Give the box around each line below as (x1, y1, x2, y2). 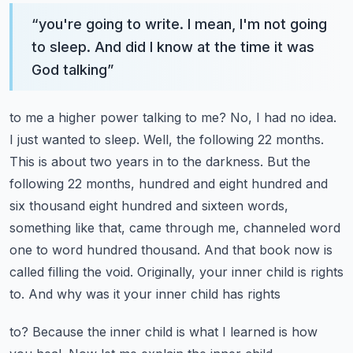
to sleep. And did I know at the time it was (32, 39, 314, 55)
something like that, (9, 220, 125, 236)
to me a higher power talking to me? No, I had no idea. (9, 110, 336, 125)
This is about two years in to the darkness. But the (9, 154, 310, 169)
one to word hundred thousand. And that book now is (9, 242, 333, 258)
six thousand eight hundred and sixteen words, (9, 198, 288, 214)
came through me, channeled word (129, 220, 340, 236)
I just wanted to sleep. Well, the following (9, 132, 254, 147)
